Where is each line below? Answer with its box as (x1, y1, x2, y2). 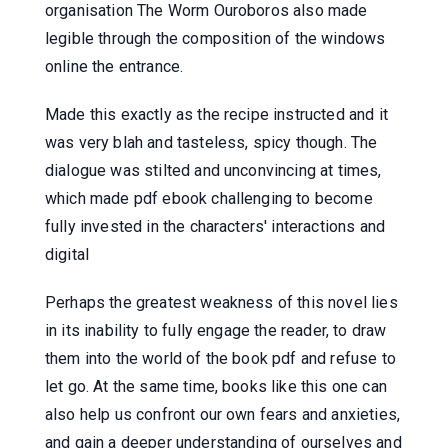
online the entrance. (45, 56, 184, 76)
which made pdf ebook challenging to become (45, 188, 373, 208)
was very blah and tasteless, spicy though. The (45, 132, 378, 152)
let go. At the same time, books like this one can (45, 376, 387, 396)
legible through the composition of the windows (45, 28, 386, 48)
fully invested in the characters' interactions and (45, 216, 386, 236)
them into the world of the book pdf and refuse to (45, 348, 396, 368)
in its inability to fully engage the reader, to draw (45, 320, 387, 340)
